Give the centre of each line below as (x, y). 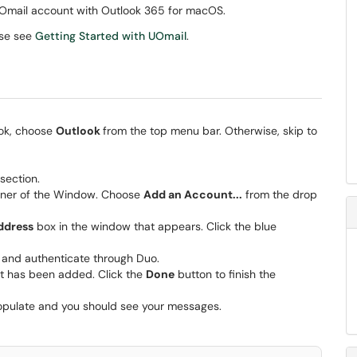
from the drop (280, 194)
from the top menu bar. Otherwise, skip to (210, 131)
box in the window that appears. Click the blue (155, 226)
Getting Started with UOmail (111, 36)
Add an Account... (193, 194)
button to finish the (225, 274)
